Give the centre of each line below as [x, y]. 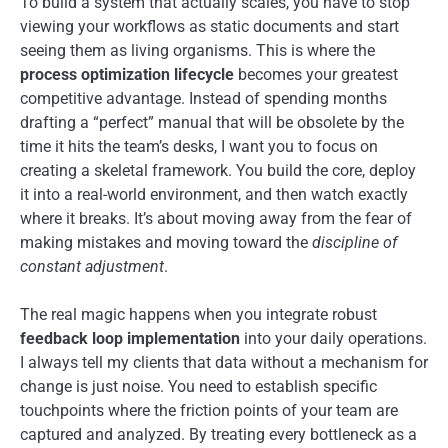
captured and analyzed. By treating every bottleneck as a [218, 434]
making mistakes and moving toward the [166, 242]
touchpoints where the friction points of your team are [209, 410]
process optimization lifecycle [127, 74]
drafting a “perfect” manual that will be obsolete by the [212, 122]
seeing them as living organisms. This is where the [197, 50]
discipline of [354, 242]
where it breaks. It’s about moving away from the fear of [216, 218]
